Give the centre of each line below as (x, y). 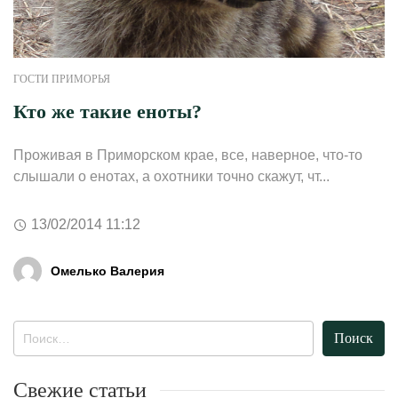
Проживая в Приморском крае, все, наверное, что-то (188, 155)
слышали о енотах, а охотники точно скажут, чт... (171, 177)
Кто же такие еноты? (107, 112)
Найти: (35, 330)
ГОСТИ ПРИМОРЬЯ (62, 80)
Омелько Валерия (107, 271)
